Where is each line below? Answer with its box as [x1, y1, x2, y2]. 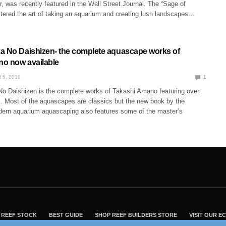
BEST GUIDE [49, 212, 83, 218]
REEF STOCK [1, 212, 37, 218]
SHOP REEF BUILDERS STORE [95, 212, 177, 218]
